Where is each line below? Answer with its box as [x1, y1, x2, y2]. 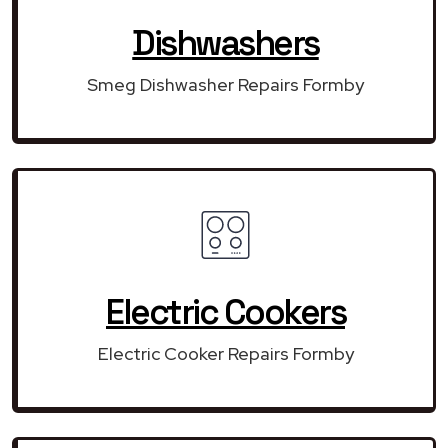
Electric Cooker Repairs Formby [97, 341, 354, 365]
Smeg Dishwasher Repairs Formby [87, 72, 364, 96]
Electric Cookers [106, 289, 345, 334]
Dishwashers [132, 20, 319, 65]
